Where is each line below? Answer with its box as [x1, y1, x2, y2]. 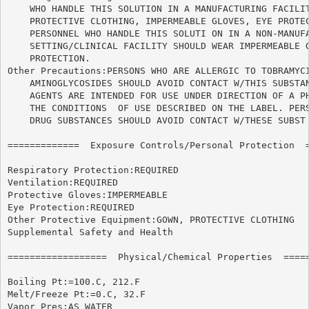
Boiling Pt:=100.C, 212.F [7, 276, 140, 287]
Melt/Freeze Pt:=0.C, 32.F [7, 288, 146, 299]
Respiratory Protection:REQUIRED [7, 164, 179, 175]
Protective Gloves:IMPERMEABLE [7, 189, 168, 200]
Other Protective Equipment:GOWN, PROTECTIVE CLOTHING [7, 214, 295, 225]
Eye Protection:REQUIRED [7, 201, 134, 212]
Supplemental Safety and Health [7, 226, 173, 237]
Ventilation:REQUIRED [7, 177, 118, 188]
